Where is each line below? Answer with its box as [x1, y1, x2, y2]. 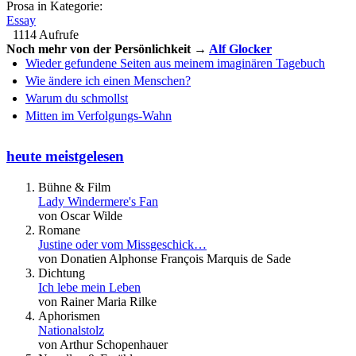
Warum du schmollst [25, 91, 128, 106]
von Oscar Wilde [38, 208, 122, 222]
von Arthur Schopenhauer [38, 337, 168, 351]
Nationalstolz [38, 323, 104, 337]
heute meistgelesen [6, 147, 124, 164]
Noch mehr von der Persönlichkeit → [6, 42, 209, 56]
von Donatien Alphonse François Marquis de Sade [38, 251, 291, 265]
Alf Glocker [209, 42, 272, 56]
